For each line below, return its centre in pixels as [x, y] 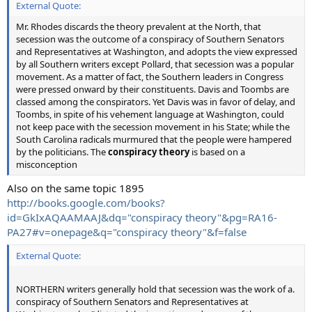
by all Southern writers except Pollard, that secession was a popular [155, 64]
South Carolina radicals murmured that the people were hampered [154, 139]
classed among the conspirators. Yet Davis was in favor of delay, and [156, 102]
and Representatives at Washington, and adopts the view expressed [157, 52]
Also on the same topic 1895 [76, 188]
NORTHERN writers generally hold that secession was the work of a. [155, 289]
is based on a [217, 152]
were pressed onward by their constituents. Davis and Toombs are [153, 89]
